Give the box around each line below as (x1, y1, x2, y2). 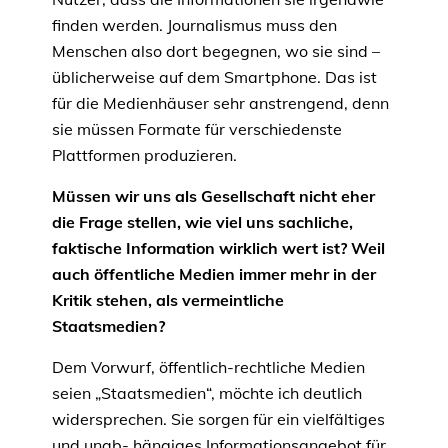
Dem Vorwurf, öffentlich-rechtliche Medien (52, 357, 365, 378)
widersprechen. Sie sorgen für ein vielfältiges (52, 409, 385, 430)
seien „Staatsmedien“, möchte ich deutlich (52, 383, 362, 404)
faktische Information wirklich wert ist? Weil (52, 238, 385, 259)
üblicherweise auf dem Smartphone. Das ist (52, 67, 377, 88)
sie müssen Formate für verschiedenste (52, 119, 342, 140)
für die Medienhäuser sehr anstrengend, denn (52, 93, 389, 114)
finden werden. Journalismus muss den (52, 15, 337, 36)
